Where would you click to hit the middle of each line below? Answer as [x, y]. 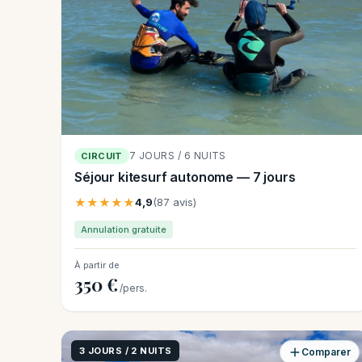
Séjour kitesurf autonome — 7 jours [185, 177]
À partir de [97, 265]
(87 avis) [175, 202]
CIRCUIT [102, 156]
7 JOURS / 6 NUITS [177, 156]
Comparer [326, 352]
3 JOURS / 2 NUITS [126, 351]
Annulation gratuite [124, 230]
